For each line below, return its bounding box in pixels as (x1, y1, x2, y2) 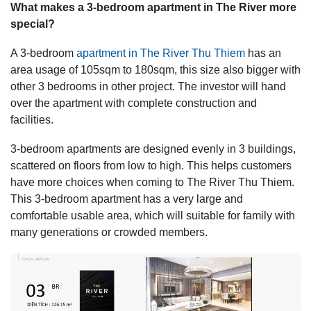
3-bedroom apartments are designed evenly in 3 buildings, (10, 142, 296, 155)
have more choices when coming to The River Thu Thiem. (10, 176, 294, 188)
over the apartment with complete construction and (10, 96, 257, 109)
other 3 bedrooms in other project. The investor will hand (10, 80, 286, 92)
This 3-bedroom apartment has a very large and (10, 192, 243, 205)
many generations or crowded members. (10, 226, 208, 238)
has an (245, 47, 281, 59)
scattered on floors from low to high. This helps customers (10, 159, 292, 171)
